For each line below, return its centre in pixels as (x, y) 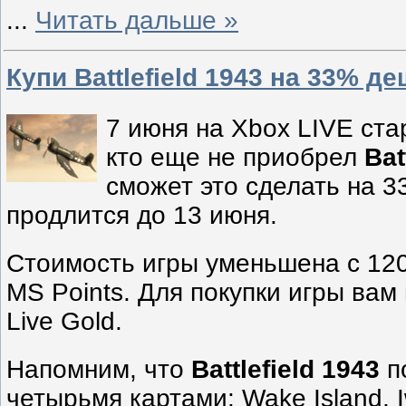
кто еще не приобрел (235, 157)
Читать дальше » (137, 20)
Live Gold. (64, 321)
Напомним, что (99, 370)
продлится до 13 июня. (145, 215)
